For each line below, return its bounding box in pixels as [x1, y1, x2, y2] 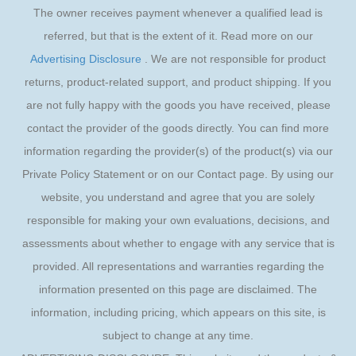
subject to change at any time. [103, 329, 253, 342]
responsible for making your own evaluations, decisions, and [26, 214, 330, 227]
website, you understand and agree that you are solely [41, 191, 315, 204]
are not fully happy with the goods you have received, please [25, 99, 331, 112]
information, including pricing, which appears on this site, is [30, 306, 326, 319]
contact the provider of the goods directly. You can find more [27, 122, 329, 135]
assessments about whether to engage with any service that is [21, 237, 335, 250]
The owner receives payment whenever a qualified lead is [33, 6, 323, 20]
